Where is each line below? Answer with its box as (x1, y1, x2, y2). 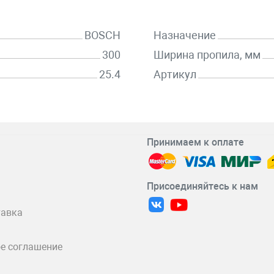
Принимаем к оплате (146, 136, 244, 148)
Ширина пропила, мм (154, 48, 261, 61)
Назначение (154, 28, 216, 42)
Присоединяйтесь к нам (146, 180, 258, 192)
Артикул (154, 67, 196, 81)
